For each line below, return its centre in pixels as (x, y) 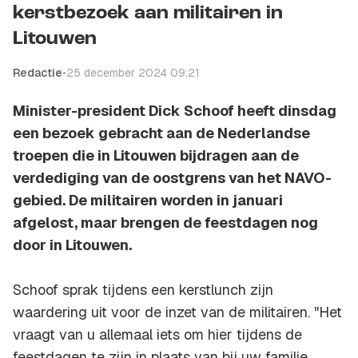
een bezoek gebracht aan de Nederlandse (161, 133)
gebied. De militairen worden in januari (148, 201)
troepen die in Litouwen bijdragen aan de (156, 156)
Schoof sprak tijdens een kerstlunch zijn (143, 290)
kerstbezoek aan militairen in (148, 14)
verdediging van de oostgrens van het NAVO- (172, 178)
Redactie (38, 73)
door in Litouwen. (72, 245)
